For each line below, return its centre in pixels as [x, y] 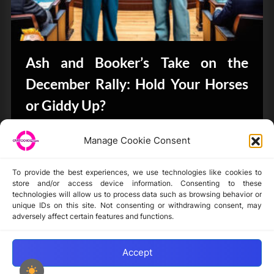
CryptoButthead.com [83, 135]
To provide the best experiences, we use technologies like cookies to [137, 172]
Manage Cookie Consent [137, 140]
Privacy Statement [69, 227]
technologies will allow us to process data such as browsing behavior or [137, 194]
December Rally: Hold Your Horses [137, 83]
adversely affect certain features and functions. [93, 216]
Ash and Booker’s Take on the [137, 62]
